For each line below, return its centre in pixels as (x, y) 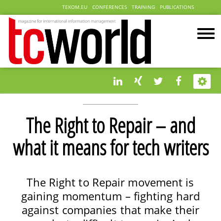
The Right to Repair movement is (110, 182)
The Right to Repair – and (110, 126)
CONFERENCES (110, 7)
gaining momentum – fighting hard (110, 196)
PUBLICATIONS (177, 7)
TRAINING (143, 7)
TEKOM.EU (75, 7)
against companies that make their (110, 210)
